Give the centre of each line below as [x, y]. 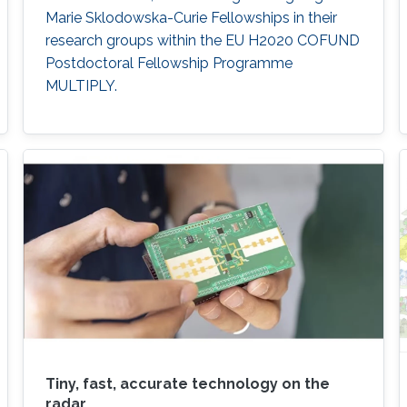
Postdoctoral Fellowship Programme [169, 63]
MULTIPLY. [81, 85]
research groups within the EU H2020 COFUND [202, 40]
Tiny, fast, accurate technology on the [187, 383]
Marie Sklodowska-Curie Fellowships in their [191, 17]
